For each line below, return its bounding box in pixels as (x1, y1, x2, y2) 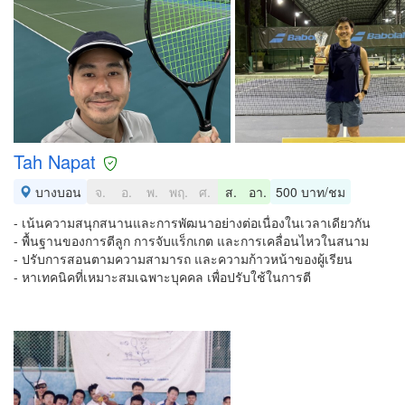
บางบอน (32, 183, 81, 201)
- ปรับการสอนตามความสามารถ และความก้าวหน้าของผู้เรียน (14, 250, 353, 268)
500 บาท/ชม (276, 183, 345, 201)
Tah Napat (14, 148, 96, 174)
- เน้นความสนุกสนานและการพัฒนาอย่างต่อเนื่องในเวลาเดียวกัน (14, 213, 371, 231)
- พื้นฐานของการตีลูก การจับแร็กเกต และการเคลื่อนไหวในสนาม (14, 231, 369, 250)
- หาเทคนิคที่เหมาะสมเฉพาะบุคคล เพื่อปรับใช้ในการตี (14, 268, 311, 286)
